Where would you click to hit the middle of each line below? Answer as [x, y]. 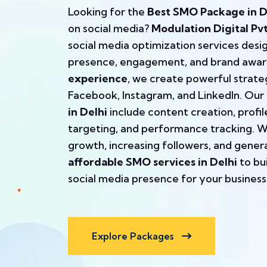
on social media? [110, 28]
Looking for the [108, 11]
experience [98, 78]
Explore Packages [134, 236]
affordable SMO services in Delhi [153, 162]
